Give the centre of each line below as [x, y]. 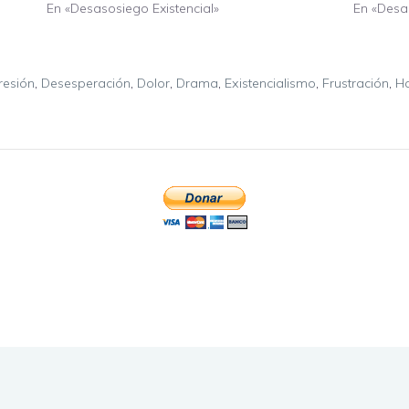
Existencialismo [270, 83]
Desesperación [85, 83]
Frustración [355, 83]
